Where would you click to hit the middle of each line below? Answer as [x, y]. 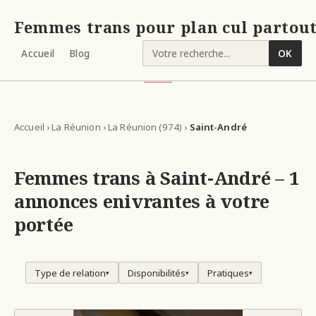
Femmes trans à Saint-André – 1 [157, 178]
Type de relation [70, 273]
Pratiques [228, 273]
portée [44, 225]
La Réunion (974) [145, 127]
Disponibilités [157, 273]
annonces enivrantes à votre [142, 202]
